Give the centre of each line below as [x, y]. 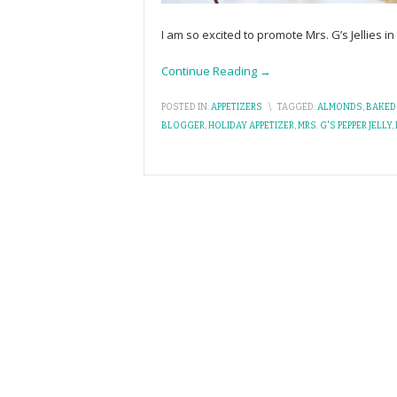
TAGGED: [296, 107]
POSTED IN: [185, 107]
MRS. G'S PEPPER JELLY [345, 126]
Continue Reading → [216, 71]
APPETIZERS [237, 107]
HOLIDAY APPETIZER [251, 126]
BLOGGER [183, 126]
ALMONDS [340, 107]
